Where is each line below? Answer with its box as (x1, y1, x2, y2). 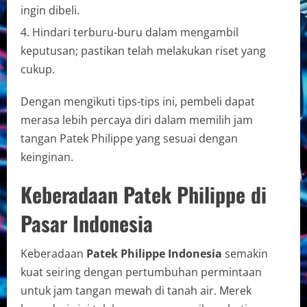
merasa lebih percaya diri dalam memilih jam (21, 112, 253, 127)
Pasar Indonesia (21, 207, 153, 238)
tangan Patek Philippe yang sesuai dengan (21, 130, 238, 146)
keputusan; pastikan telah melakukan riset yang (21, 42, 266, 58)
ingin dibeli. (21, 2, 79, 18)
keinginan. (21, 149, 73, 164)
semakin (222, 245, 268, 261)
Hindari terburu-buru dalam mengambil (32, 24, 238, 40)
